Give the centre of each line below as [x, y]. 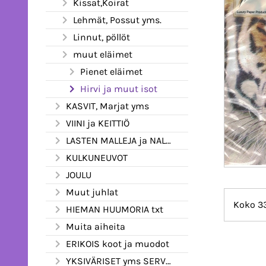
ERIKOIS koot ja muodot [118, 243]
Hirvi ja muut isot [119, 88]
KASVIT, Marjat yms [107, 106]
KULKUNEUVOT [97, 157]
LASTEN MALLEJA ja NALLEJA [116, 140]
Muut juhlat [92, 192]
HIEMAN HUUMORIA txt [115, 209]
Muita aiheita [96, 226]
